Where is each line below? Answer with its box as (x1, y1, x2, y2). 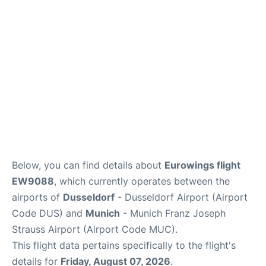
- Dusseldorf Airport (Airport (115, 191, 248, 204)
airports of (12, 191, 63, 204)
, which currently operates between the (54, 175, 230, 188)
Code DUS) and (12, 207, 85, 220)
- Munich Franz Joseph (120, 207, 226, 220)
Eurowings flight (164, 159, 240, 172)
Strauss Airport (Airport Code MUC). (12, 223, 178, 236)
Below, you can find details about (12, 159, 164, 172)
